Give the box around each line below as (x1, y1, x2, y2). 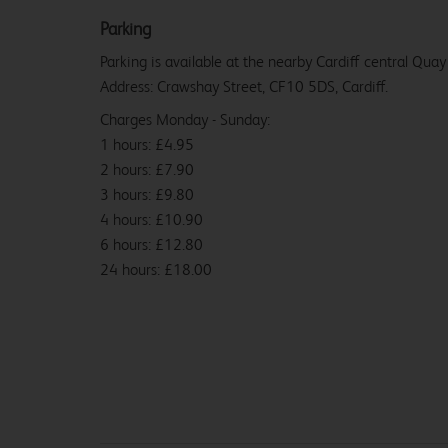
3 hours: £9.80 (100, 184, 194, 204)
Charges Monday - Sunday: (100, 109, 270, 129)
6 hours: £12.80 (100, 234, 203, 254)
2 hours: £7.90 (100, 159, 194, 179)
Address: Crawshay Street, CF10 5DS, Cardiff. (100, 76, 388, 96)
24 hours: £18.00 (100, 259, 212, 279)
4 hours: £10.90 (100, 209, 203, 229)
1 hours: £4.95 (100, 134, 194, 154)
